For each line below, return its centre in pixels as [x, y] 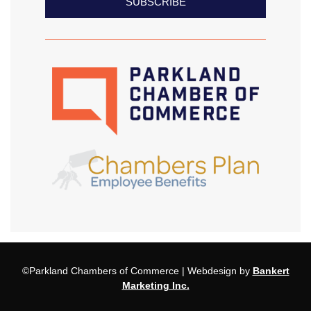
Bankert [271, 271]
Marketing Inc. [155, 286]
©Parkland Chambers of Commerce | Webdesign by [136, 271]
